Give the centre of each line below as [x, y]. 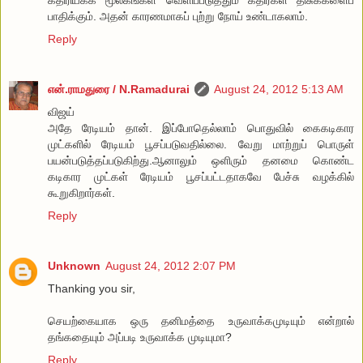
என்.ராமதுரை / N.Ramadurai [119, 89]
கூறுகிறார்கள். [81, 192]
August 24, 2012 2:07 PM [171, 265]
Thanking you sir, [92, 288]
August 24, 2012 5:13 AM [279, 89]
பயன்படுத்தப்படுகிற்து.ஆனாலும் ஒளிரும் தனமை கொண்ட [201, 160]
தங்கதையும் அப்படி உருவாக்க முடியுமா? [140, 337]
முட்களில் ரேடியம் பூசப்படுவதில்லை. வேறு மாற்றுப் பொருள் [201, 144]
